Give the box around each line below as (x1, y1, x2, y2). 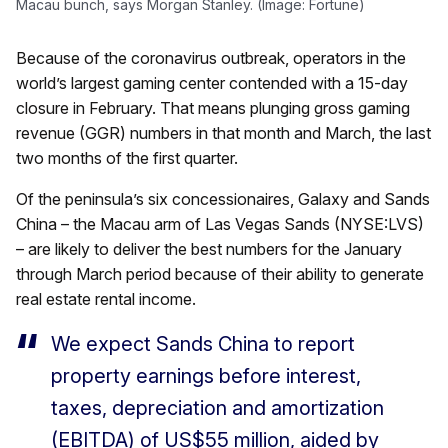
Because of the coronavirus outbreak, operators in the (16, 48, 406, 69)
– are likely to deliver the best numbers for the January (16, 239, 402, 260)
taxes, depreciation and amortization (51, 396, 384, 421)
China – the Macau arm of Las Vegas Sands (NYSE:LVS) (16, 214, 424, 235)
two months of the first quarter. (16, 148, 238, 169)
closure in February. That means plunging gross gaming (16, 98, 410, 119)
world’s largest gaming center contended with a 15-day (16, 73, 408, 94)
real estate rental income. (16, 289, 196, 310)
